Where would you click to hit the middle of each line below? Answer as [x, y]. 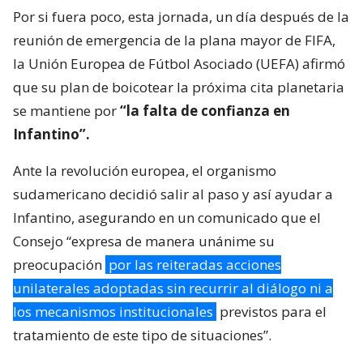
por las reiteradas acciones [195, 265]
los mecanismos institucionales [113, 312]
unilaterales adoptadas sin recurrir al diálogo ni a [173, 288]
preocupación [59, 265]
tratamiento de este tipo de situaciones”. [142, 335]
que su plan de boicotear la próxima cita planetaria [179, 88]
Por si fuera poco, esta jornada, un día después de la [181, 17]
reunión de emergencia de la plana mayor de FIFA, [174, 41]
